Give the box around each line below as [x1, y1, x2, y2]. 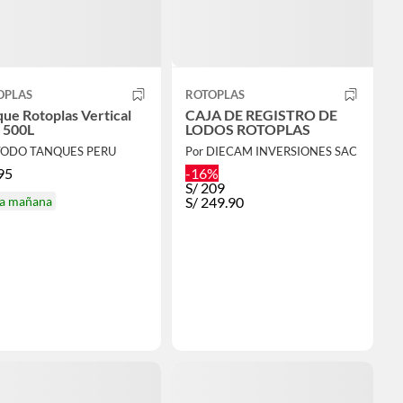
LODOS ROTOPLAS [184, 121, 310, 139]
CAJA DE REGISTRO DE [184, 106, 337, 124]
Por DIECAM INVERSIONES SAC [184, 144, 357, 159]
